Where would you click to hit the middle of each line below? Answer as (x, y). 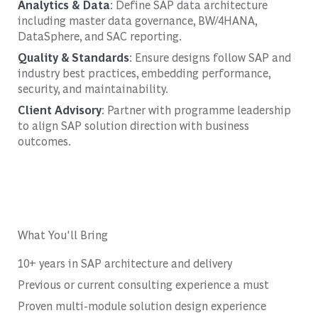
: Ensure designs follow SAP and (210, 57)
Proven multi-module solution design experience (142, 305)
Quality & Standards (73, 57)
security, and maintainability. (93, 88)
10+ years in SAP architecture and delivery (125, 263)
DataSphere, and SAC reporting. (99, 35)
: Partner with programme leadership (196, 109)
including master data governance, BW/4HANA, (137, 20)
